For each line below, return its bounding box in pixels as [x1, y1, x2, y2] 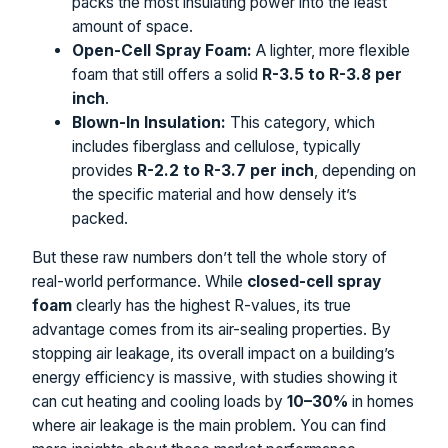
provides [72, 160, 137, 180]
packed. [72, 208, 128, 228]
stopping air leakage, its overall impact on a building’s [32, 344, 395, 364]
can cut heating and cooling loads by [32, 392, 287, 412]
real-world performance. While [32, 272, 247, 292]
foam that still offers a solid [72, 64, 262, 84]
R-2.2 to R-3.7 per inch [137, 160, 314, 180]
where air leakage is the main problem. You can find [32, 416, 386, 436]
